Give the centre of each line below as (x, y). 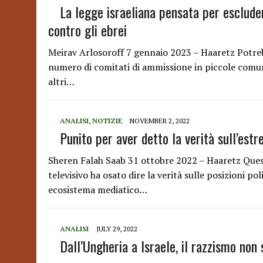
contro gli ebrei (87, 30)
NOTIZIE (107, 121)
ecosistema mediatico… (98, 190)
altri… (61, 82)
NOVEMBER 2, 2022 (160, 121)
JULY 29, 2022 (117, 229)
